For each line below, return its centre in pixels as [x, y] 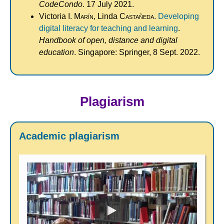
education [56, 52]
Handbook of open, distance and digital [108, 40]
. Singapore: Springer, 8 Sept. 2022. [137, 52]
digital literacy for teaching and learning [108, 28]
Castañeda [137, 16]
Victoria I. [56, 16]
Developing [178, 16]
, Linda [106, 16]
